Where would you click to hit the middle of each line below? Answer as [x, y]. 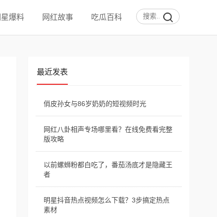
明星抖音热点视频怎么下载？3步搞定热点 [106, 200]
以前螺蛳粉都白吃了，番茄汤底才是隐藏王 [108, 165]
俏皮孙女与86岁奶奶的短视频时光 [95, 104]
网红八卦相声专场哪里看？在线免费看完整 [108, 129]
